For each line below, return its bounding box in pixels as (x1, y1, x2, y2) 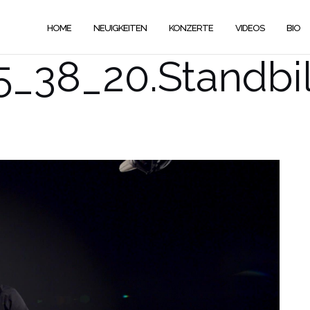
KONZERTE (169, 22, 213, 33)
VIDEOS (235, 22, 264, 33)
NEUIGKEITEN (93, 22, 147, 33)
